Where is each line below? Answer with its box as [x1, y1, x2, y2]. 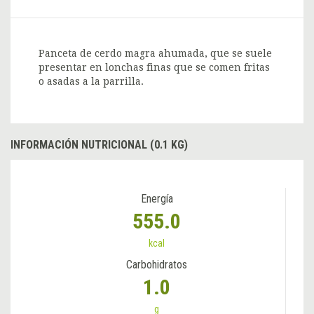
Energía [140, 192, 173, 206]
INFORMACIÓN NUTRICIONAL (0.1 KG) [11, 138, 188, 152]
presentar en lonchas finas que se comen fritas [39, 62, 270, 74]
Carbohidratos [126, 258, 187, 272]
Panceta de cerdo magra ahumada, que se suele [39, 48, 272, 60]
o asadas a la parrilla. [39, 76, 144, 88]
